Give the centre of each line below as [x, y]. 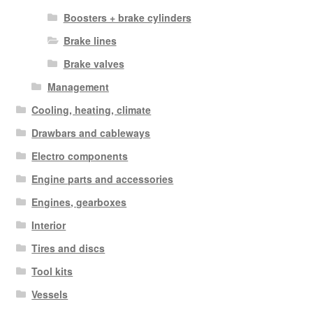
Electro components [80, 155]
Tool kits [52, 271]
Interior [49, 225]
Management [78, 86]
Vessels [50, 294]
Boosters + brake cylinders [127, 17]
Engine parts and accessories [103, 179]
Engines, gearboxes [79, 202]
